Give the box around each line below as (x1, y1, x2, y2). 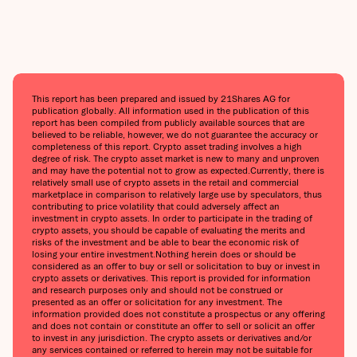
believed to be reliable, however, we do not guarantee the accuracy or (32, 128, 318, 139)
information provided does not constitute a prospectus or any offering (32, 308, 325, 319)
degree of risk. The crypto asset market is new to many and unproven (32, 152, 320, 163)
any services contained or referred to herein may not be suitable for (32, 343, 312, 355)
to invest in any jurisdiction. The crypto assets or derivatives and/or (32, 331, 312, 343)
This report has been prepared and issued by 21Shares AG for (32, 92, 290, 104)
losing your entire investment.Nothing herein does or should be (32, 248, 296, 259)
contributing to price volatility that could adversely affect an (32, 200, 280, 211)
